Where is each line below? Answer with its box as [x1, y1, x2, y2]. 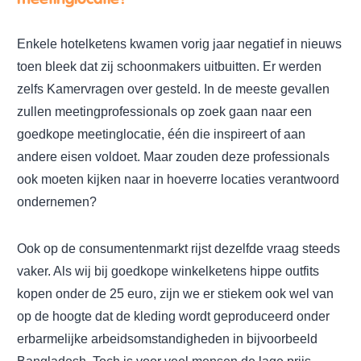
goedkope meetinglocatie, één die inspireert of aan [17, 127, 305, 141]
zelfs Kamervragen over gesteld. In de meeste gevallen [17, 81, 330, 96]
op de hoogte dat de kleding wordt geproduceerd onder [17, 309, 330, 323]
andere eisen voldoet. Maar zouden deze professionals [17, 149, 330, 164]
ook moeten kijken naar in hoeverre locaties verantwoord [17, 172, 339, 186]
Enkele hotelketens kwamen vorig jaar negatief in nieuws [17, 36, 342, 51]
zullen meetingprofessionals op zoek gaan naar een [17, 104, 312, 118]
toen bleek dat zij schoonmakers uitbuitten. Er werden [17, 59, 322, 73]
